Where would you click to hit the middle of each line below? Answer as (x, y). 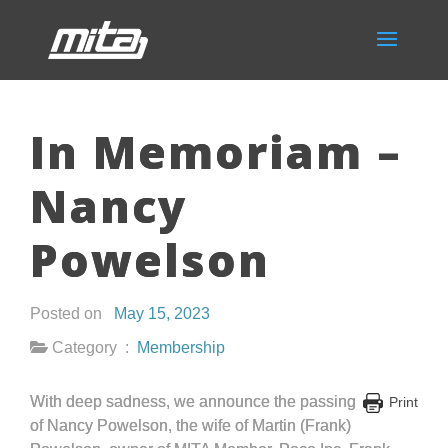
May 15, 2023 (162, 313)
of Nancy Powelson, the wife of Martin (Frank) (190, 425)
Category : (92, 347)
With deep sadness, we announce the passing (193, 401)
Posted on (72, 313)
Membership (181, 347)
